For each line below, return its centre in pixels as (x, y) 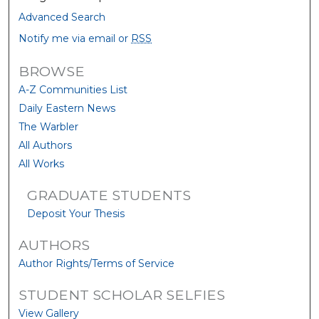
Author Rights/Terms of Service (97, 263)
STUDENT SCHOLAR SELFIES (122, 294)
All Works (42, 163)
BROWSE (52, 71)
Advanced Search (62, 17)
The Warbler (49, 126)
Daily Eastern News (67, 108)
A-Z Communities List (73, 89)
